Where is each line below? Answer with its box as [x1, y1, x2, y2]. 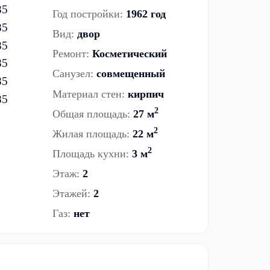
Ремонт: [52, 48, 89, 60]
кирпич [128, 87, 164, 100]
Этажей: [52, 187, 90, 200]
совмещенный [96, 67, 165, 80]
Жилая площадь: [52, 127, 130, 140]
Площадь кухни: [52, 147, 129, 160]
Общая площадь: [52, 107, 130, 120]
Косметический [92, 48, 167, 60]
